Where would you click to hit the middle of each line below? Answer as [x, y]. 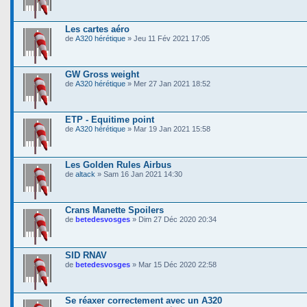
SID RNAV [86, 255]
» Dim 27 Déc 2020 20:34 [173, 219]
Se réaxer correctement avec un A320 [144, 300]
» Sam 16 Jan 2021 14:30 [139, 174]
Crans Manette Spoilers [114, 210]
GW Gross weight [102, 74]
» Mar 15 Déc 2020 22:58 [173, 265]
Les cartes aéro [97, 29]
